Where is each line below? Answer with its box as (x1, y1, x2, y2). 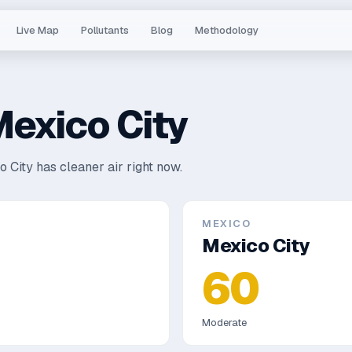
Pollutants (81, 24, 130, 37)
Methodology (195, 24, 259, 37)
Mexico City (202, 233, 310, 258)
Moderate (202, 316, 247, 329)
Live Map (16, 24, 60, 37)
